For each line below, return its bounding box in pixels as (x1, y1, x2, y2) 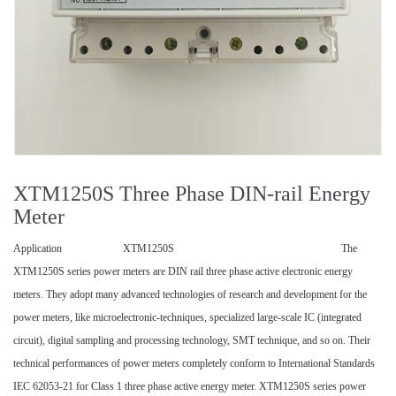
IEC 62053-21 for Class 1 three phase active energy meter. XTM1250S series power (13, 380, 366, 392)
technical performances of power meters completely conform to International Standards (13, 357, 375, 369)
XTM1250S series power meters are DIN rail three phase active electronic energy (13, 265, 353, 278)
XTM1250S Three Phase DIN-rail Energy (13, 182, 370, 205)
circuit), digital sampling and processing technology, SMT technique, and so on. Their (13, 334, 370, 346)
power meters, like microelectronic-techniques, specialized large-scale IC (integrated (13, 311, 362, 324)
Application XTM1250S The (13, 242, 357, 255)
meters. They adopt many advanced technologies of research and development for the (13, 288, 367, 301)
